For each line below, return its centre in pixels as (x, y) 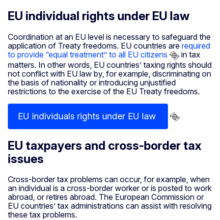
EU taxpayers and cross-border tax (105, 145)
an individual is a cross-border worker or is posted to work (110, 188)
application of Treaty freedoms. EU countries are (95, 46)
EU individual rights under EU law (99, 16)
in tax (190, 55)
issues (26, 159)
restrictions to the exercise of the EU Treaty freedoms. (104, 91)
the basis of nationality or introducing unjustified (92, 82)
